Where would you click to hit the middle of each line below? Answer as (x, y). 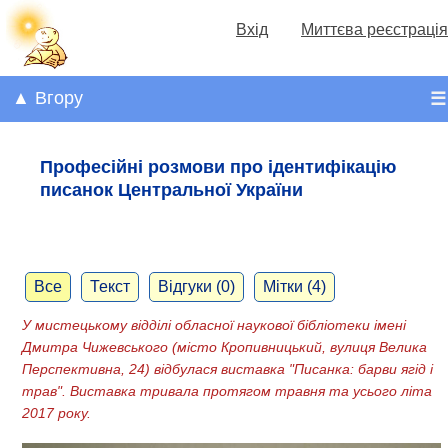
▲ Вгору (47, 98)
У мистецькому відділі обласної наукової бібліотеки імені (214, 324)
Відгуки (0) (196, 286)
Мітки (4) (294, 286)
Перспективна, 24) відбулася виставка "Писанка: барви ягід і (227, 368)
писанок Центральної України (171, 189)
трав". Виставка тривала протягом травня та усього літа (227, 390)
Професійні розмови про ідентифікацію (218, 166)
